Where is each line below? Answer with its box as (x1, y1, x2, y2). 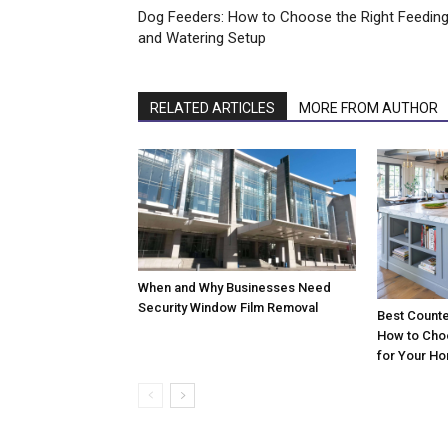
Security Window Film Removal (138, 300, 318, 316)
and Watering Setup (138, 28, 266, 47)
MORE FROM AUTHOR (299, 99, 438, 116)
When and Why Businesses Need (138, 280, 331, 296)
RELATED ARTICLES (150, 99, 275, 116)
